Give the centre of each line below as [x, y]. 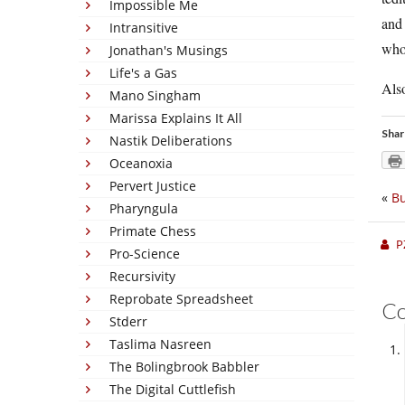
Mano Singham [155, 95]
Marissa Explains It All [176, 118]
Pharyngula [144, 208]
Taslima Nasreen [160, 344]
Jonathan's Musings [169, 50]
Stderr [128, 321]
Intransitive [144, 28]
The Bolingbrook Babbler [184, 367]
